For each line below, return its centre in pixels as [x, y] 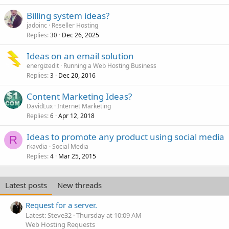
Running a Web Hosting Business [110, 66]
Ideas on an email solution [80, 56]
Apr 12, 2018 [76, 116]
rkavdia [37, 146]
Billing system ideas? [68, 16]
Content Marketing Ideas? [79, 96]
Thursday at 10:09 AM [109, 215]
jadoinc [37, 25]
